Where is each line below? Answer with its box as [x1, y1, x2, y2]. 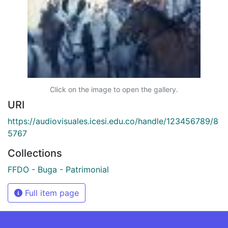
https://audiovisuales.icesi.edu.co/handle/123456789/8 [8, 116, 218, 126]
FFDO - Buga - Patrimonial [8, 164, 109, 175]
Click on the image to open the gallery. [50, 84, 178, 94]
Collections [8, 147, 62, 159]
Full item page [22, 187, 79, 198]
